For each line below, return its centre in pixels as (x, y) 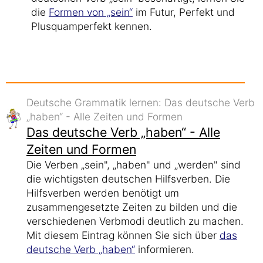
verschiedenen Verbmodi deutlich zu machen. (135, 221)
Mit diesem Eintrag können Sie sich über (123, 235)
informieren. (165, 249)
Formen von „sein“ (91, 12)
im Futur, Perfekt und (184, 12)
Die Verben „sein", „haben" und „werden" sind (134, 165)
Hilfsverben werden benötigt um (103, 193)
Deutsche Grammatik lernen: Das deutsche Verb (141, 102)
